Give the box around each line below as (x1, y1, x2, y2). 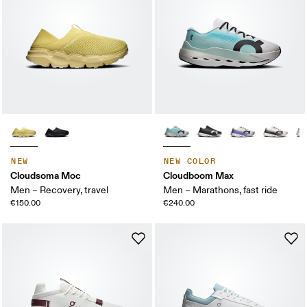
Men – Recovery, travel (10, 184, 109, 197)
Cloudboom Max (163, 169, 234, 182)
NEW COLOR (164, 156, 216, 167)
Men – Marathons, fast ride (163, 184, 278, 197)
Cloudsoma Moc (10, 169, 82, 182)
